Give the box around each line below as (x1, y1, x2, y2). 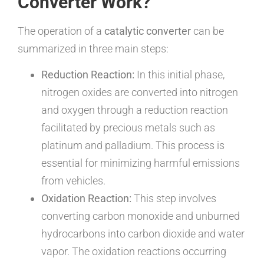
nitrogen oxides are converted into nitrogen (41, 85, 238, 98)
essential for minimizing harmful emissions (41, 156, 240, 169)
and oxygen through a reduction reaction (41, 103, 228, 116)
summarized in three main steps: (18, 42, 169, 55)
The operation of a (18, 24, 104, 37)
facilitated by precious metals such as (41, 121, 215, 134)
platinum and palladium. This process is (41, 138, 225, 151)
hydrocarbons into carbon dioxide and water (41, 227, 245, 240)
